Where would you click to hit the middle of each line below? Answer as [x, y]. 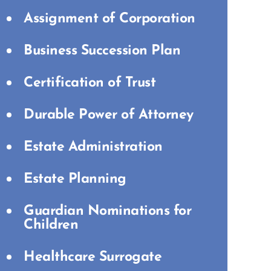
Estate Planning [75, 179]
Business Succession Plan [102, 51]
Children [51, 225]
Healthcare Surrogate [93, 257]
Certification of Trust [90, 83]
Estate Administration [93, 147]
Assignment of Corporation [109, 19]
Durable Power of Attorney [109, 115]
